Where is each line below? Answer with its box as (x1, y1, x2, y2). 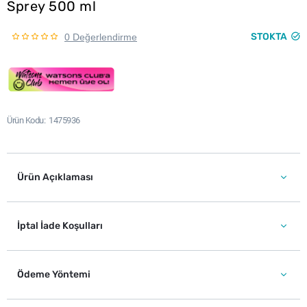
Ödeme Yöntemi (17, 269, 90, 280)
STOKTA (251, 31, 287, 42)
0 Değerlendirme (64, 32, 137, 42)
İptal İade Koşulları (17, 220, 103, 232)
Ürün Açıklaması (17, 171, 93, 183)
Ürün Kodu (7, 115, 44, 125)
